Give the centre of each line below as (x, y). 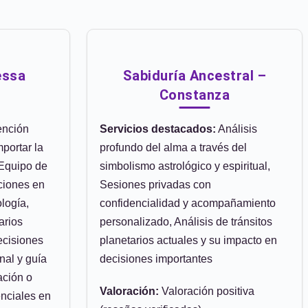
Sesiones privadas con (155, 185)
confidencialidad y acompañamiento (188, 203)
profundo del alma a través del (173, 147)
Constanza (195, 95)
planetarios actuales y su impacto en (188, 240)
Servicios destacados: (158, 129)
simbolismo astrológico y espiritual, (185, 166)
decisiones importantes (156, 259)
